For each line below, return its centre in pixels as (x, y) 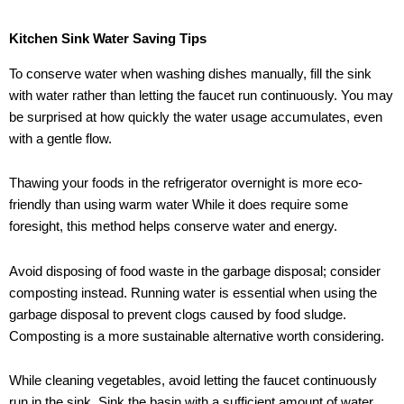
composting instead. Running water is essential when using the (193, 293)
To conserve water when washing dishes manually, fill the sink (190, 73)
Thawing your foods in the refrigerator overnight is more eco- (186, 184)
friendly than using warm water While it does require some (179, 205)
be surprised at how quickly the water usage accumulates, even (196, 117)
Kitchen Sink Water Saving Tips (108, 39)
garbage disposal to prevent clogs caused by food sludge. (178, 314)
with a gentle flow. (60, 138)
